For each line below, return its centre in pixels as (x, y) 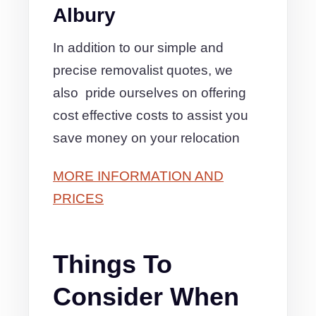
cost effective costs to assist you (151, 115)
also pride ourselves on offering (150, 93)
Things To (113, 264)
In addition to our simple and (138, 48)
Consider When (146, 297)
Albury (84, 15)
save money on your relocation (146, 138)
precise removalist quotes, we (143, 70)
